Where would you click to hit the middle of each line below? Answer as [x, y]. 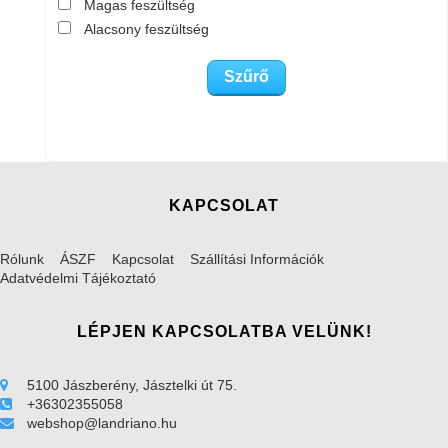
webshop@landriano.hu [102, 423]
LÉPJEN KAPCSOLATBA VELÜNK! [224, 332]
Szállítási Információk [257, 259]
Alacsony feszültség [146, 29]
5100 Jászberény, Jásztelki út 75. [132, 385]
